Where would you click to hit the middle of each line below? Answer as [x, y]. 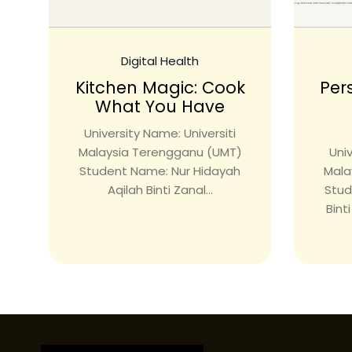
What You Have [160, 107]
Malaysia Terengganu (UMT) [160, 152]
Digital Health [160, 61]
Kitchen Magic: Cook [160, 88]
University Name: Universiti [160, 134]
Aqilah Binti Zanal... [160, 190]
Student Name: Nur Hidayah [160, 171]
